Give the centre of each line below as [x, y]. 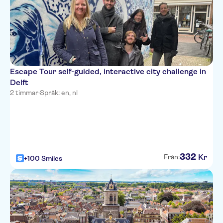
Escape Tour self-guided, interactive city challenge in [108, 71]
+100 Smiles [43, 158]
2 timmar [24, 93]
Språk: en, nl [59, 93]
